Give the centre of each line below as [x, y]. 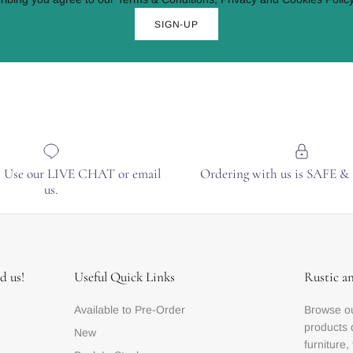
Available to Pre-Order [130, 309]
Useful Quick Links [125, 277]
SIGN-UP [176, 24]
